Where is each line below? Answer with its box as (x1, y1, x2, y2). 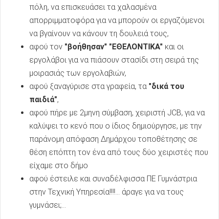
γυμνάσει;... (29, 200, 66, 210)
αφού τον (29, 42, 65, 52)
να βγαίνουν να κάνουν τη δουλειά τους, (29, 29, 169, 39)
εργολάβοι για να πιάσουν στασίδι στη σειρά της (29, 55, 199, 65)
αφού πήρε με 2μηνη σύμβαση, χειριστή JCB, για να (29, 108, 205, 118)
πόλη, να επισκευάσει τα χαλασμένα (29, 2, 156, 12)
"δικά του (147, 82, 184, 91)
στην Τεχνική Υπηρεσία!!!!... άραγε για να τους (29, 187, 184, 197)
